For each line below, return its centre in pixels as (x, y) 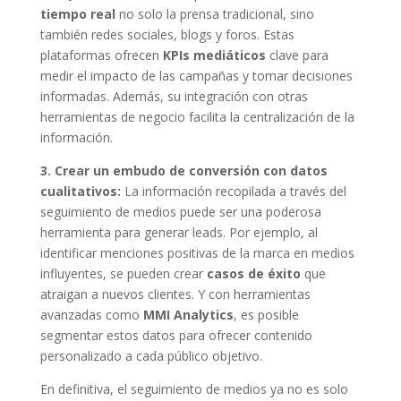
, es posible (266, 314)
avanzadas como (91, 314)
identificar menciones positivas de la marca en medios (197, 252)
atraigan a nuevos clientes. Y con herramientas (175, 294)
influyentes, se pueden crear (123, 273)
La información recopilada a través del (233, 191)
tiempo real (77, 13)
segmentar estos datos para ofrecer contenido (176, 335)
